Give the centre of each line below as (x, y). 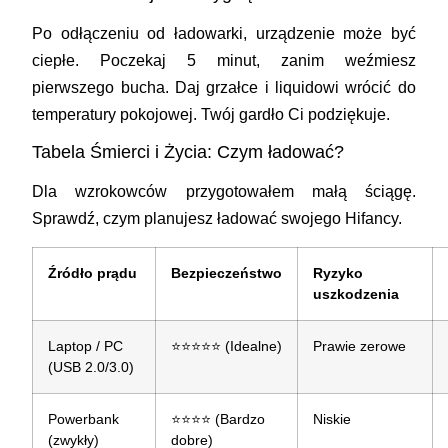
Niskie (332, 418)
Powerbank (84, 418)
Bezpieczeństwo (227, 272)
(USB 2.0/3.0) (91, 366)
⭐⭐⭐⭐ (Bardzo (218, 418)
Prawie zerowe (360, 345)
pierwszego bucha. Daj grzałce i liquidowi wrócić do (224, 87)
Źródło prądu (93, 272)
